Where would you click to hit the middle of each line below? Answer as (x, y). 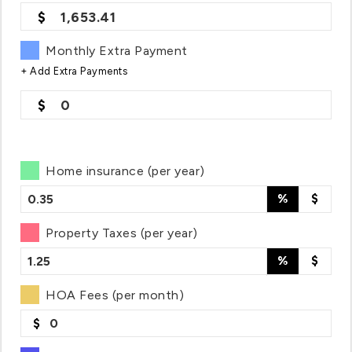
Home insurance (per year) (125, 171)
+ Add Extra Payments (74, 71)
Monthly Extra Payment (117, 51)
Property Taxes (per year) (122, 233)
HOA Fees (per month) (115, 295)
